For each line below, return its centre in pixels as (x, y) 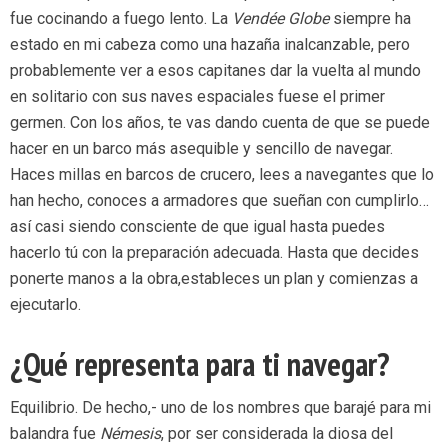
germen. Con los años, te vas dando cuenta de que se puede (220, 123)
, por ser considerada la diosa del (277, 434)
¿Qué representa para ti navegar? (199, 364)
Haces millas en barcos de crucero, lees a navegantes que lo (222, 175)
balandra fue (55, 434)
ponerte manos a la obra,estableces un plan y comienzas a (214, 279)
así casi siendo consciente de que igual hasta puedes (197, 227)
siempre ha (370, 19)
